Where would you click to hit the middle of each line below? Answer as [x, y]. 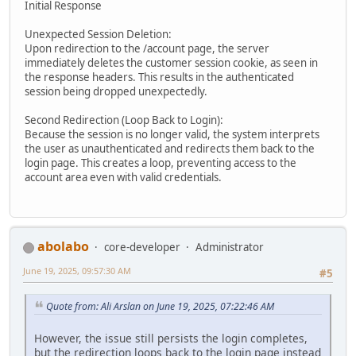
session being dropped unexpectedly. [116, 91]
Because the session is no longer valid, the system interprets [172, 134]
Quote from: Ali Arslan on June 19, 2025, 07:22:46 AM [160, 306]
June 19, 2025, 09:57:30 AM [77, 271]
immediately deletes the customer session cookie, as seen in [171, 62]
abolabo [63, 247]
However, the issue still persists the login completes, [171, 339]
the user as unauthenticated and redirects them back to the [170, 148]
